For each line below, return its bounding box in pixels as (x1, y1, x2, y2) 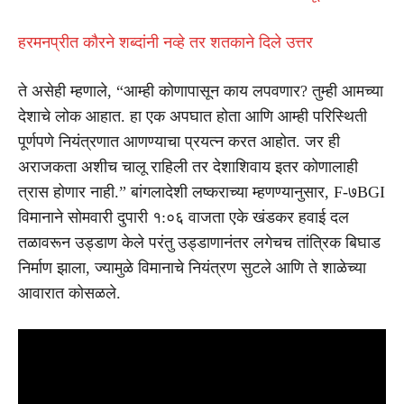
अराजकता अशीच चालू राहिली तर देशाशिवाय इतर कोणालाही (18, 157, 358, 176)
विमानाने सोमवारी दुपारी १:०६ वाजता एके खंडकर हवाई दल (18, 207, 349, 226)
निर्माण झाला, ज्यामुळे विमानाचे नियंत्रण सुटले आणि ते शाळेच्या (18, 258, 366, 277)
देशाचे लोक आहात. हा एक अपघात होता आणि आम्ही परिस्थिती (18, 106, 367, 125)
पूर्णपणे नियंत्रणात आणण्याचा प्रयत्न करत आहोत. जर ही (18, 132, 340, 151)
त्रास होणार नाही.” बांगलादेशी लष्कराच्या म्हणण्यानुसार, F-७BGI (18, 182, 385, 201)
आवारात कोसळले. (18, 283, 121, 302)
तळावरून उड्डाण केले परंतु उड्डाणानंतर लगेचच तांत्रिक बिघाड (18, 233, 381, 252)
